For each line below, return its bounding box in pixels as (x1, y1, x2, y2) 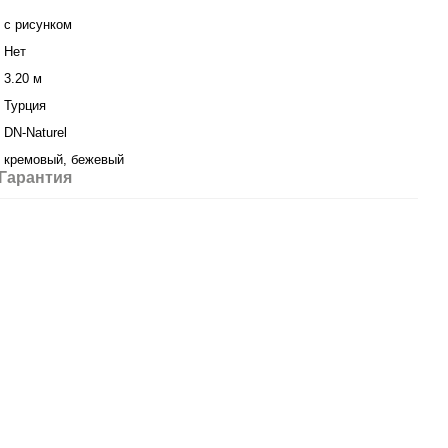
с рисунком (4, 17, 72, 32)
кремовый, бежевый (4, 152, 124, 167)
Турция (4, 98, 46, 113)
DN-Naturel (4, 125, 67, 140)
